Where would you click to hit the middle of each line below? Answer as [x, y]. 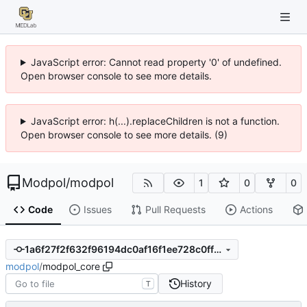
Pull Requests [175, 210]
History [196, 283]
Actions [256, 210]
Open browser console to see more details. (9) [124, 135]
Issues [97, 210]
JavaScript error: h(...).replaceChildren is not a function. [155, 121]
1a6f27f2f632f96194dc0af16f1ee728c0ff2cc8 [217, 249]
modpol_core [71, 266]
